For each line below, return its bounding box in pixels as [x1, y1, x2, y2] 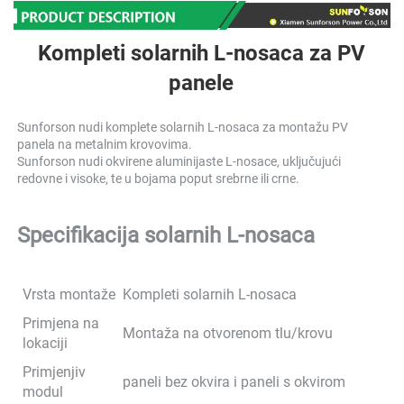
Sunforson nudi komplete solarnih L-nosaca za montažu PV [17, 119, 348, 134]
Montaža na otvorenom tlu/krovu [123, 324, 333, 342]
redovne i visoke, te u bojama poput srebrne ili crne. [17, 170, 302, 186]
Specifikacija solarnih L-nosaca [17, 222, 320, 248]
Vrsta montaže [23, 285, 115, 303]
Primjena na [23, 314, 99, 332]
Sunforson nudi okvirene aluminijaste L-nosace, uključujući [17, 153, 341, 169]
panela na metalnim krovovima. [17, 136, 195, 151]
